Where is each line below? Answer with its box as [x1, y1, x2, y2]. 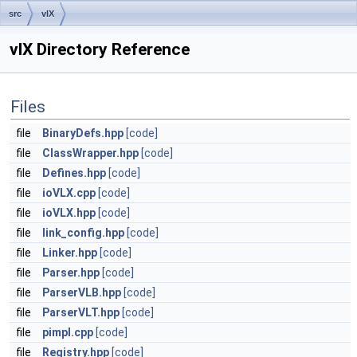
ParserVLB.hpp [42, 286, 121, 299]
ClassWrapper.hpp [42, 147, 139, 159]
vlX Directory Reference [10, 40, 190, 59]
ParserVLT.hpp [42, 306, 120, 319]
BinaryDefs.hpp [42, 127, 124, 139]
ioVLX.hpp [42, 206, 96, 219]
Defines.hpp [42, 167, 106, 179]
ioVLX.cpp [42, 186, 96, 199]
